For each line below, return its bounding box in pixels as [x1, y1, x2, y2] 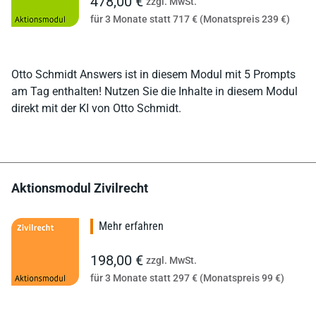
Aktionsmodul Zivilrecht [11, 180, 148, 195]
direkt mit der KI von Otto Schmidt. [11, 101, 181, 115]
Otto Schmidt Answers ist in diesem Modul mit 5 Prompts [11, 67, 296, 81]
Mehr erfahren [99, 219, 164, 233]
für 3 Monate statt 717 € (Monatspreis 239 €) [90, 13, 290, 25]
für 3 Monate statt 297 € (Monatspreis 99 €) [90, 272, 284, 284]
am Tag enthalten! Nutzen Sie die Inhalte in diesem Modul [11, 84, 298, 98]
